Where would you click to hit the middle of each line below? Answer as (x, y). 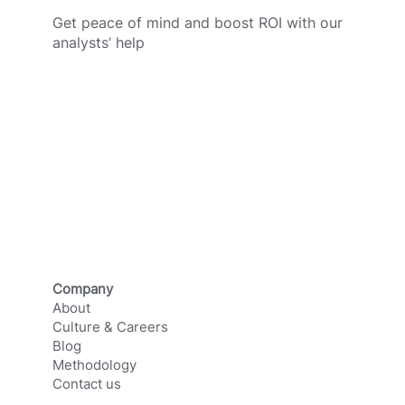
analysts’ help (99, 42)
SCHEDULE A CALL (202, 124)
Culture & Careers (110, 327)
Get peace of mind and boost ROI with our (198, 22)
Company (82, 289)
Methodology (94, 365)
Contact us (86, 384)
